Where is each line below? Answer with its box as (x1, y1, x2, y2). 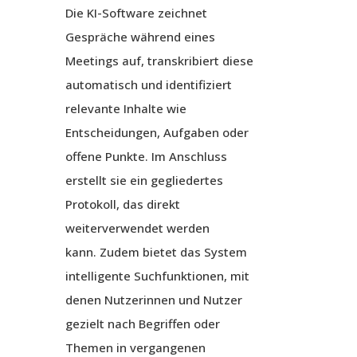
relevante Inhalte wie (65, 100, 186, 117)
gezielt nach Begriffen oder (65, 316, 220, 332)
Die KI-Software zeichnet (65, 5, 207, 22)
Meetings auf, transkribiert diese (65, 53, 253, 69)
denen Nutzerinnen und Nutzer (65, 292, 242, 308)
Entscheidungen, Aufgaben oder (65, 124, 249, 141)
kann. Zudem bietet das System (65, 244, 247, 261)
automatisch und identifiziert (65, 76, 232, 93)
